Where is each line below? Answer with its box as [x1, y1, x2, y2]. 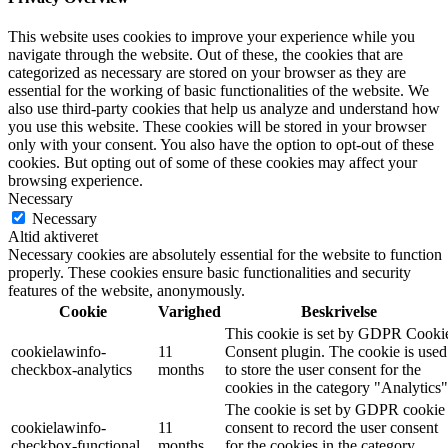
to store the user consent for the [225, 361, 421, 379]
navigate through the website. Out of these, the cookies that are [8, 46, 403, 64]
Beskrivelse [301, 303, 377, 321]
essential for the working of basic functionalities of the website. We [8, 82, 429, 100]
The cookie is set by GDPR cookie [225, 401, 445, 419]
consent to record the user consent [225, 419, 438, 437]
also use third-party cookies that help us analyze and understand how [8, 100, 440, 118]
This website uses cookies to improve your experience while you [8, 28, 415, 46]
